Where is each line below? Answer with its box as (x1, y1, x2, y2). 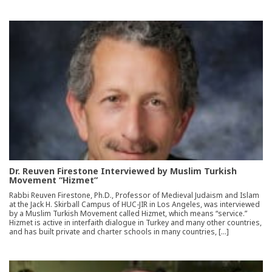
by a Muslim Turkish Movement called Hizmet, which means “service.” (9, 208, 247, 219)
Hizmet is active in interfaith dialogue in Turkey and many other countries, (9, 217, 262, 228)
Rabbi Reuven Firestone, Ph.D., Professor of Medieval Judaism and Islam (9, 190, 259, 201)
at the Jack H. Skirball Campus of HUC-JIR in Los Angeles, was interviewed (9, 199, 260, 210)
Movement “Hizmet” (9, 174, 98, 186)
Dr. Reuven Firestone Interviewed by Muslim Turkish (9, 165, 237, 177)
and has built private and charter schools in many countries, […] (9, 226, 229, 237)
